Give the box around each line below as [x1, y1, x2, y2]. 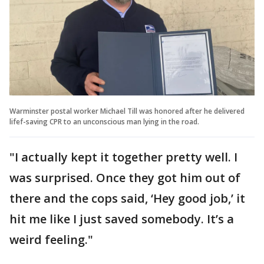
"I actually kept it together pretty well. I [9, 148, 237, 165]
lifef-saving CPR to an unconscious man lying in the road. [9, 116, 199, 127]
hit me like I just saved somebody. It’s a [9, 210, 234, 227]
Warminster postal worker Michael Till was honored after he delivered [9, 105, 245, 116]
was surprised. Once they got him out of [9, 169, 240, 186]
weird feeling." [9, 231, 93, 247]
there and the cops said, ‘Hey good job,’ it [9, 190, 245, 206]
